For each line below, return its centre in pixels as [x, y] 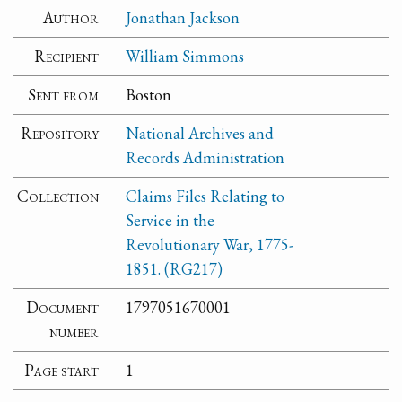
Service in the [170, 221]
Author [71, 18]
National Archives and [200, 134]
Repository [60, 134]
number [74, 332]
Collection [58, 197]
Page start [62, 371]
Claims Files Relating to [205, 197]
